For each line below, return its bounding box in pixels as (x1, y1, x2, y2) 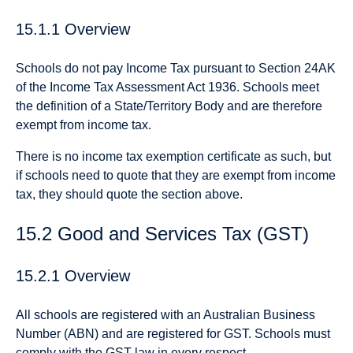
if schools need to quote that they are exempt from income (16, 169, 336, 183)
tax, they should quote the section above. (16, 188, 243, 202)
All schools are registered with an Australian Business (16, 308, 315, 322)
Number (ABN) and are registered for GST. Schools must (16, 327, 330, 341)
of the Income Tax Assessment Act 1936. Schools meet (16, 80, 319, 95)
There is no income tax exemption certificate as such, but (16, 150, 331, 164)
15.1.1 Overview (16, 20, 130, 38)
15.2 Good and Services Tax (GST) (16, 223, 309, 245)
